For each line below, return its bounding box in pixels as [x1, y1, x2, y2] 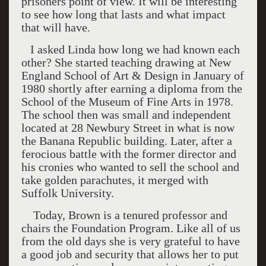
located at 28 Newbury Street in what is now [21, 121, 235, 134]
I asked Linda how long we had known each [21, 43, 240, 56]
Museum [88, 95, 131, 108]
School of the [21, 95, 88, 108]
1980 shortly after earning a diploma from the [21, 82, 242, 95]
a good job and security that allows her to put [21, 248, 239, 261]
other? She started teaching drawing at [21, 56, 209, 69]
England [21, 69, 61, 82]
